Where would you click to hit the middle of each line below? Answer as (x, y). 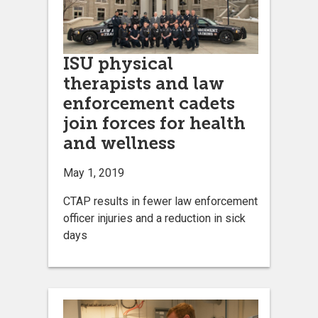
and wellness (119, 143)
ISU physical (118, 63)
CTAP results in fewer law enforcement (160, 201)
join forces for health (154, 123)
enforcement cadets (149, 103)
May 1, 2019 (94, 172)
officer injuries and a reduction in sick (154, 218)
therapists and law (144, 83)
